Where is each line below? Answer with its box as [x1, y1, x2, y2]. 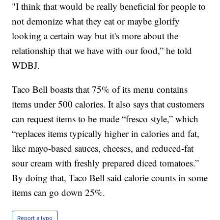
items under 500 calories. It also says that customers [12, 98, 205, 110]
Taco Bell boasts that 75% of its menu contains [12, 83, 188, 96]
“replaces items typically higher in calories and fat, [12, 127, 200, 140]
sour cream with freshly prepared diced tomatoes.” [12, 157, 199, 169]
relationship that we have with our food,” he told [12, 44, 192, 57]
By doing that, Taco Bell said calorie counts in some [12, 171, 208, 184]
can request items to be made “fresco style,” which [12, 112, 199, 125]
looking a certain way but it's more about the [12, 29, 179, 42]
